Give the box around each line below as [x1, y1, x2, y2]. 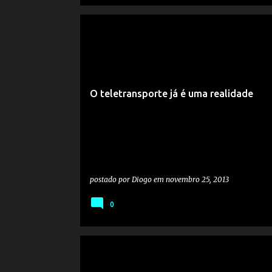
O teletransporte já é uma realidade [89, 88, 253, 99]
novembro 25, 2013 [165, 175, 229, 184]
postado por [89, 175, 132, 184]
